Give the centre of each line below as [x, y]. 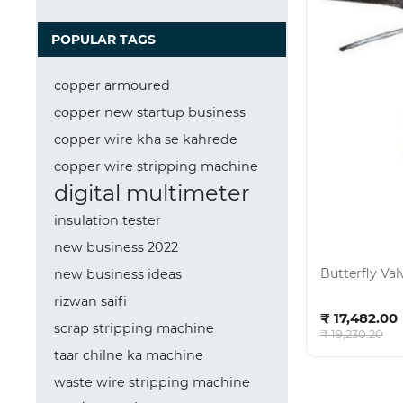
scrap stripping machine [134, 328]
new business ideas [118, 274]
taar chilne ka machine [129, 355]
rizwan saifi [90, 301]
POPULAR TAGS [103, 40]
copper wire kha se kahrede [146, 139]
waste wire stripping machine [152, 382]
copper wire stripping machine [156, 166]
